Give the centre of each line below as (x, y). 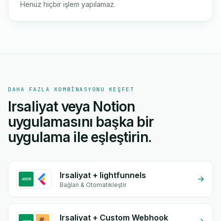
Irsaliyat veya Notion (72, 107)
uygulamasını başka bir (81, 122)
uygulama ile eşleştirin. (80, 137)
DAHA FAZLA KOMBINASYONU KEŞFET (71, 89)
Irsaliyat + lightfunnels (103, 175)
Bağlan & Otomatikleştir (93, 185)
